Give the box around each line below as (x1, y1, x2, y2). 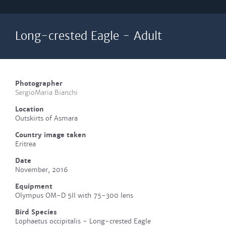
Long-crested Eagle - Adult (15, 29, 162, 43)
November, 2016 (15, 165, 68, 174)
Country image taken (15, 131, 86, 139)
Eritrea (15, 140, 36, 148)
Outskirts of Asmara (15, 114, 78, 123)
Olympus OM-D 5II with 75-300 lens (15, 191, 133, 200)
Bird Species (15, 208, 57, 216)
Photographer (15, 79, 63, 88)
